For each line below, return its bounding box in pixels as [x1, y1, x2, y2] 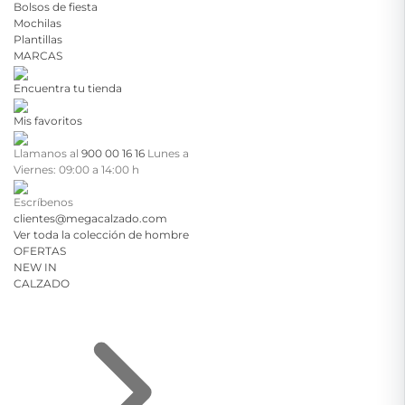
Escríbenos [14, 195, 73, 209]
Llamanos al [14, 146, 81, 160]
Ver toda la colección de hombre [14, 228, 189, 241]
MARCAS [14, 49, 62, 62]
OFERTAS [14, 244, 66, 258]
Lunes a [147, 146, 189, 160]
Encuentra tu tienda [14, 81, 122, 95]
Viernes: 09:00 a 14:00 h [14, 163, 139, 176]
